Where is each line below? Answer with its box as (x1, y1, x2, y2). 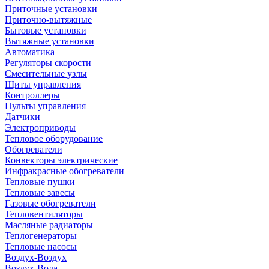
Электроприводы (5, 122, 76, 133)
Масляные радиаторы (5, 220, 93, 230)
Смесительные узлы (5, 68, 87, 79)
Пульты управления (5, 101, 86, 111)
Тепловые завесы (5, 187, 75, 198)
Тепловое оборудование (5, 133, 103, 144)
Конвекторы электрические (5, 155, 118, 165)
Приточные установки (5, 4, 97, 14)
